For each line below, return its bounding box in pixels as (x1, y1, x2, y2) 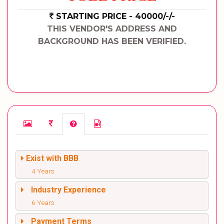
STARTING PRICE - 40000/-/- (55, 11, 175, 21)
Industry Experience (31, 185, 106, 194)
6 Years (31, 198, 54, 206)
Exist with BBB (26, 153, 78, 163)
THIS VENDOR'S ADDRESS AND (47, 24, 177, 33)
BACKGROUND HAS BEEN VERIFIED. (38, 36, 186, 46)
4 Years (31, 167, 54, 175)
